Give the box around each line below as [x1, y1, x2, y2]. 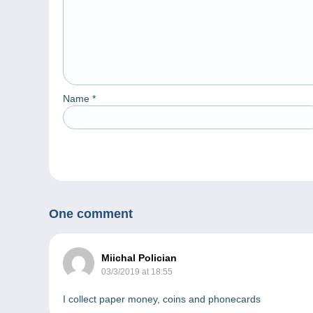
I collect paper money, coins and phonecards [63, 293, 261, 305]
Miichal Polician [101, 252, 177, 264]
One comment [49, 207, 133, 221]
